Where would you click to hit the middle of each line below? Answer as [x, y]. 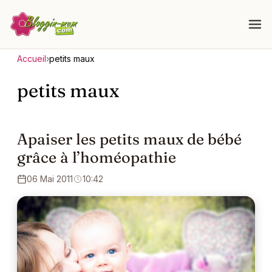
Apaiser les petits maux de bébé [129, 139]
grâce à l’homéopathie [97, 157]
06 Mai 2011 [50, 179]
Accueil [32, 59]
